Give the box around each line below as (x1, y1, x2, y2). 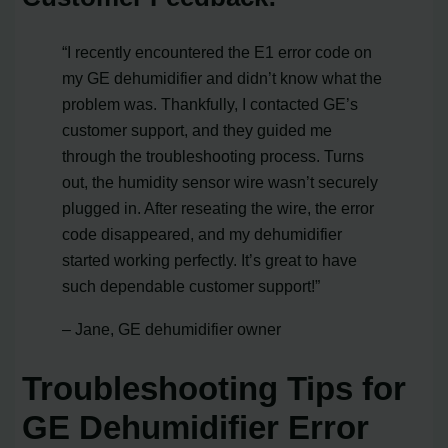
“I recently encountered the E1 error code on (62, 43, 373, 62)
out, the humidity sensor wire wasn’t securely (62, 173, 379, 192)
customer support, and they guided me (62, 121, 333, 140)
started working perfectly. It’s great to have (62, 251, 358, 270)
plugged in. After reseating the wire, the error (62, 199, 375, 218)
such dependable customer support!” (62, 277, 321, 296)
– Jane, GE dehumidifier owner (62, 319, 282, 338)
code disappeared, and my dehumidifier (62, 225, 343, 244)
